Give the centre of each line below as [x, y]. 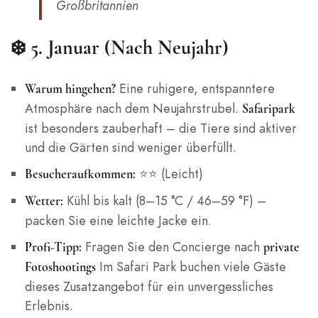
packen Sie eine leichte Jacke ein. [118, 221]
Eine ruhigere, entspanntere [195, 89]
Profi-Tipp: [53, 247]
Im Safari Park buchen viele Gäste [191, 267]
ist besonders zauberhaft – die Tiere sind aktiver [160, 128]
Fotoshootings [60, 267]
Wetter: [44, 201]
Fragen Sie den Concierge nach [172, 247]
